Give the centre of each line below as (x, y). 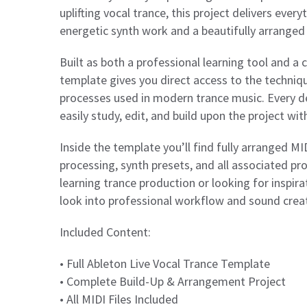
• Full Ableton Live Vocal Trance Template (165, 263)
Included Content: (105, 232)
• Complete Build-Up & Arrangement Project (173, 281)
